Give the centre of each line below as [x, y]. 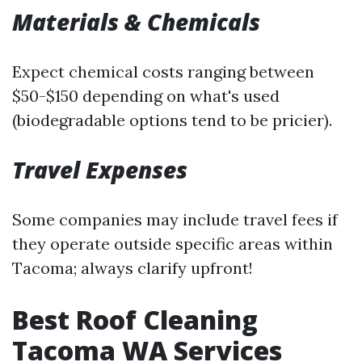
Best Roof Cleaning [135, 320]
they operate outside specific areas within [173, 244]
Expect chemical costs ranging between [163, 72]
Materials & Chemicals [136, 22]
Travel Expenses [100, 170]
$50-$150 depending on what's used [146, 96]
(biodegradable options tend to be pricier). [172, 120]
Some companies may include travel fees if [175, 219]
